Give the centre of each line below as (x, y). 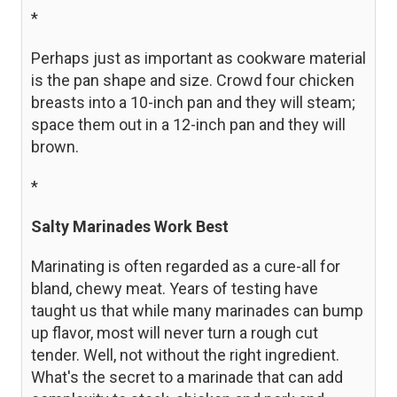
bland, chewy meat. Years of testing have (175, 288)
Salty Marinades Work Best (130, 226)
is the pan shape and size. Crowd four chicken (193, 80)
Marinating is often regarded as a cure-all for (186, 266)
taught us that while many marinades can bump (197, 310)
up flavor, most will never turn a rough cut (175, 332)
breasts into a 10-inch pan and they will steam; (193, 102)
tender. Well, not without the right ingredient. (185, 354)
